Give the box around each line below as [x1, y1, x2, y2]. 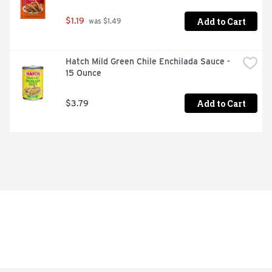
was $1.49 [87, 17, 121, 26]
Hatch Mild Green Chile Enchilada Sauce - [66, 56, 230, 67]
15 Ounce [66, 68, 101, 78]
